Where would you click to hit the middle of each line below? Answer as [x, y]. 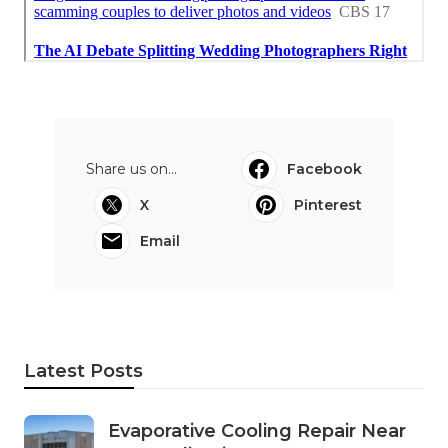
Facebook [324, 168]
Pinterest [328, 204]
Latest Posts [83, 370]
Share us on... [131, 168]
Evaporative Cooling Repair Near [257, 430]
